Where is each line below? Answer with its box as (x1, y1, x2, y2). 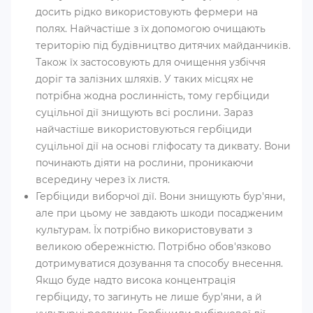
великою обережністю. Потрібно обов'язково (36, 240, 271, 253)
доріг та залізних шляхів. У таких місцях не (36, 73, 254, 85)
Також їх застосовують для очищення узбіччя (36, 56, 265, 68)
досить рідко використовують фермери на (36, 6, 258, 18)
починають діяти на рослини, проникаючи (36, 156, 254, 169)
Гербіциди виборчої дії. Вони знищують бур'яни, (36, 190, 285, 203)
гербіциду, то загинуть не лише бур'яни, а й (36, 291, 262, 303)
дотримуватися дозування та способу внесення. (36, 257, 283, 270)
